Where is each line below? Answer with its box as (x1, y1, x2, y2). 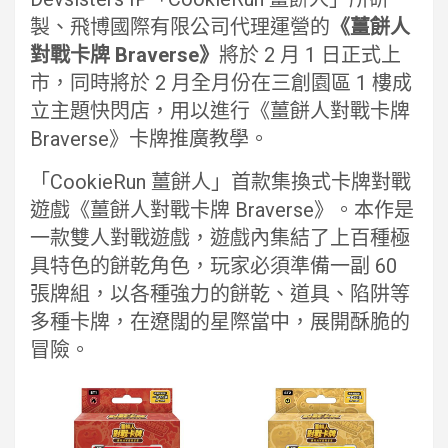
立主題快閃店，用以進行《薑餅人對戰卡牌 (30, 99, 410, 124)
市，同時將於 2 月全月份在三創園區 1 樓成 (30, 71, 412, 96)
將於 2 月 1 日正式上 (219, 43, 401, 68)
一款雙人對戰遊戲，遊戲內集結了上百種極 (30, 226, 410, 251)
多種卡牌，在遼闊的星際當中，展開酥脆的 (30, 310, 410, 335)
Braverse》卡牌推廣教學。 (30, 127, 269, 152)
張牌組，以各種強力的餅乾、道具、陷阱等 (30, 282, 410, 307)
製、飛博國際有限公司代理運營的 (30, 15, 330, 40)
